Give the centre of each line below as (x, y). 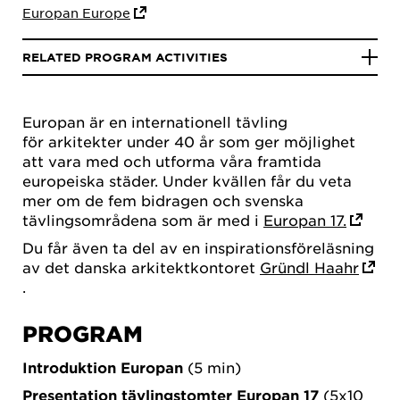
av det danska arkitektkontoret (141, 267)
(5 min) (212, 367)
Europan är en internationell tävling (155, 121)
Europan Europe (76, 12)
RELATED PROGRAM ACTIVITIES (125, 57)
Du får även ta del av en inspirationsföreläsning (198, 248)
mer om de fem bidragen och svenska (163, 200)
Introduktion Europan (103, 367)
